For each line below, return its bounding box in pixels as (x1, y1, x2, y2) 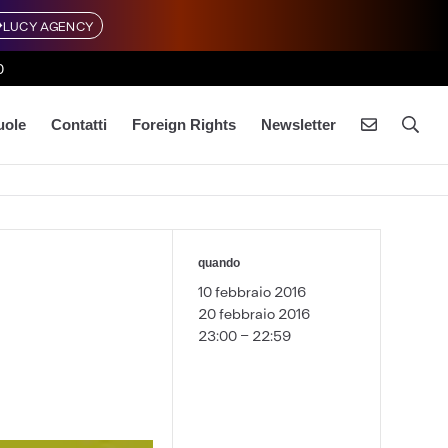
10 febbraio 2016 (198, 282, 307, 301)
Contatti (50, 115, 107, 133)
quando (198, 256, 241, 271)
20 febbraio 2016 (198, 304, 311, 323)
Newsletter (260, 115, 336, 133)
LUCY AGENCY (3, 18, 94, 33)
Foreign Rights (131, 115, 236, 133)
